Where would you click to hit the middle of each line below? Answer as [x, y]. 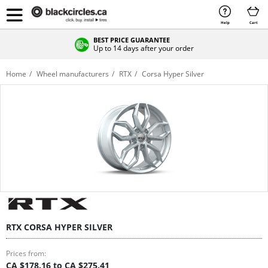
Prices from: [26, 253]
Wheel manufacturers [73, 74]
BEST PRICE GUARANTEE [132, 39]
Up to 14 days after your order [144, 48]
